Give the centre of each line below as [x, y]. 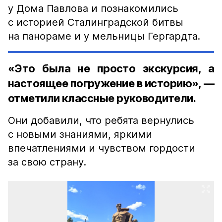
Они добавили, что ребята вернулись [101, 120]
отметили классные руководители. [102, 98]
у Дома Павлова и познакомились [93, 8]
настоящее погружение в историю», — [111, 83]
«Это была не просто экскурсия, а [111, 68]
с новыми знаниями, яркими [80, 134]
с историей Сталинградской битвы [96, 22]
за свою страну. [47, 162]
